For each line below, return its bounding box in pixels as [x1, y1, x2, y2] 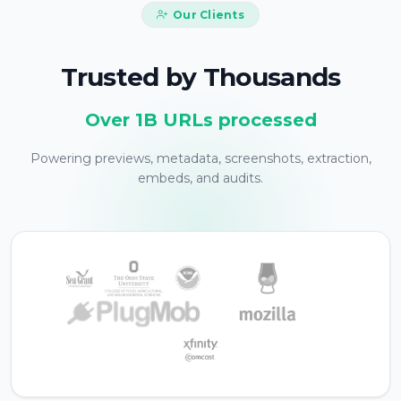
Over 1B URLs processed [84, 109, 317, 132]
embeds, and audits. [138, 170, 263, 187]
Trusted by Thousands [60, 62, 341, 93]
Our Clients [173, 7, 244, 21]
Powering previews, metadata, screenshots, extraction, [30, 150, 371, 167]
